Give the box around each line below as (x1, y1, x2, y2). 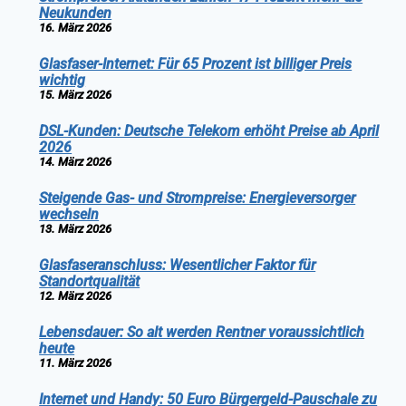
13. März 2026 (39, 222, 112, 237)
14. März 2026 (39, 155, 112, 169)
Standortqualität (39, 273, 140, 291)
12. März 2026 (39, 289, 112, 304)
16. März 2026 (39, 21, 112, 35)
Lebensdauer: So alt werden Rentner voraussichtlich (39, 324, 365, 342)
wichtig (39, 72, 86, 90)
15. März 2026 (39, 88, 112, 102)
